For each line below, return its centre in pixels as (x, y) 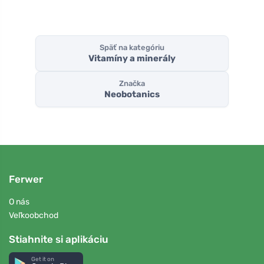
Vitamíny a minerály (132, 58)
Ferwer (26, 179)
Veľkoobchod (34, 215)
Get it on (43, 259)
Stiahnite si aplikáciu (59, 239)
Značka (132, 84)
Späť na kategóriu (132, 47)
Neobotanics (132, 95)
